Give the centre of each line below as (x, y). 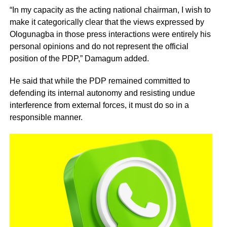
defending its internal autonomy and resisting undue (102, 93)
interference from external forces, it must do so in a (99, 105)
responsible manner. (46, 118)
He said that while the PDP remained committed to (100, 81)
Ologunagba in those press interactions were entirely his (110, 34)
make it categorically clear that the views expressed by (107, 22)
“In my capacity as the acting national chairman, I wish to (110, 10)
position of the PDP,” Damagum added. (79, 59)
